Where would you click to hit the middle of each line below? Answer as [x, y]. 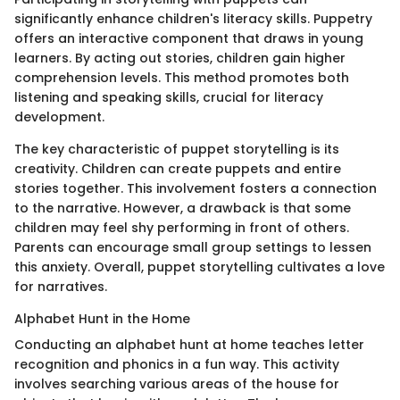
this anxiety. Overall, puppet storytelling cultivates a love [200, 267]
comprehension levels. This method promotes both [182, 77]
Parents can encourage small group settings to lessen [193, 247]
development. [59, 117]
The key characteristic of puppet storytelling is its [177, 149]
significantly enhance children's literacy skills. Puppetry [193, 18]
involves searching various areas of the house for [177, 383]
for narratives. [61, 286]
